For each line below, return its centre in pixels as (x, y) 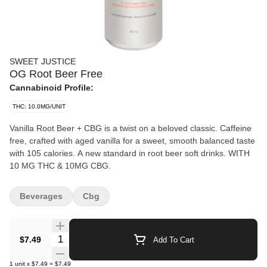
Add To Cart (173, 240)
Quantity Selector (87, 237)
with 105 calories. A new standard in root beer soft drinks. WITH (119, 153)
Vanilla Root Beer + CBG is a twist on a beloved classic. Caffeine (131, 128)
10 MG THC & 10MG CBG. (60, 166)
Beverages (41, 196)
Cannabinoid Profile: (52, 88)
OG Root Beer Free (56, 74)
